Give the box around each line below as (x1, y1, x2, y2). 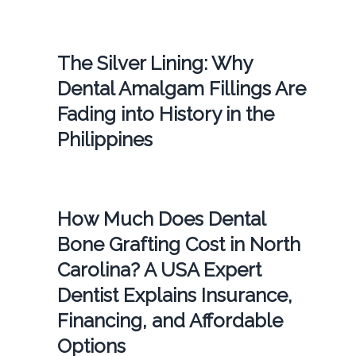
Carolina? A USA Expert (56, 257, 261, 281)
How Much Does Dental (56, 207, 265, 230)
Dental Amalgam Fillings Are (56, 76, 306, 100)
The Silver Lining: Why (56, 51, 252, 75)
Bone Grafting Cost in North (56, 232, 300, 256)
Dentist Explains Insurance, (56, 283, 292, 307)
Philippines (56, 127, 153, 151)
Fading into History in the (56, 102, 274, 126)
